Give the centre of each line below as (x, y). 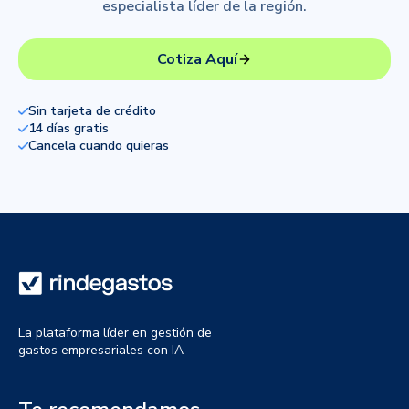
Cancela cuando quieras (99, 146)
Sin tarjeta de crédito (92, 111)
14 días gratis (68, 129)
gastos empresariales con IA (101, 351)
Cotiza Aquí (197, 60)
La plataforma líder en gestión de (115, 333)
